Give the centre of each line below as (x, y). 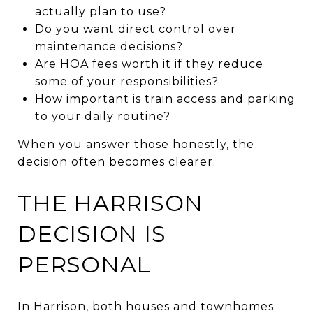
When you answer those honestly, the (136, 144)
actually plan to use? (100, 11)
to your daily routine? (102, 116)
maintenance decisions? (109, 46)
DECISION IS (92, 233)
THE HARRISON (110, 203)
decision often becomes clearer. (117, 161)
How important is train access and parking (165, 99)
